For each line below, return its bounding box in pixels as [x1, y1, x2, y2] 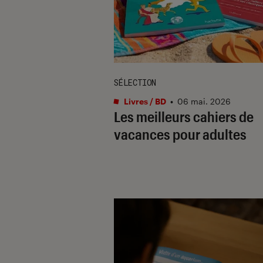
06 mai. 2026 [177, 96, 231, 106]
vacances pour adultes [114, 125, 247, 143]
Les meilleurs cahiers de [114, 107, 254, 125]
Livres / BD [122, 96, 166, 106]
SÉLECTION [114, 76, 156, 88]
